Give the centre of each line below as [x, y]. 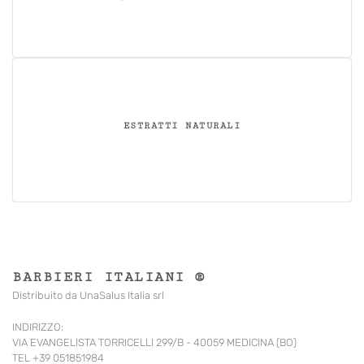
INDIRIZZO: [38, 327]
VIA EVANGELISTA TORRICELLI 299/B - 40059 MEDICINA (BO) [154, 343]
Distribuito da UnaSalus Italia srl [88, 296]
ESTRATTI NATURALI [182, 126]
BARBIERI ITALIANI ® [109, 277]
